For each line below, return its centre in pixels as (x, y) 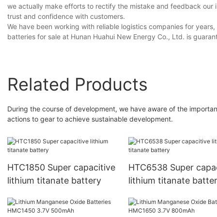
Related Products (77, 84)
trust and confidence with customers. (66, 16)
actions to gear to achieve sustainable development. (90, 119)
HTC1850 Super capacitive (61, 168)
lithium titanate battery (54, 181)
